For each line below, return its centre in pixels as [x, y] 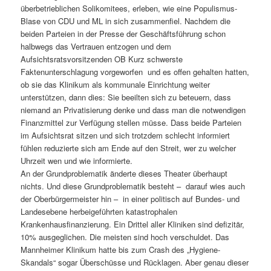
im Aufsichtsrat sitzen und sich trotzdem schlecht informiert [126, 135]
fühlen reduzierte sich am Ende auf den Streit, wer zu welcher [129, 148]
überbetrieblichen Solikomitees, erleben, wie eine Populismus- [129, 8]
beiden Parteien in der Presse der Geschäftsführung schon [123, 33]
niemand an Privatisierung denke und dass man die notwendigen [133, 109]
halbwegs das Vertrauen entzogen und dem [96, 46]
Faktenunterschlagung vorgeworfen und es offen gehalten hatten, [135, 71]
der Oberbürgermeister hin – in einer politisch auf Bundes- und [130, 198]
